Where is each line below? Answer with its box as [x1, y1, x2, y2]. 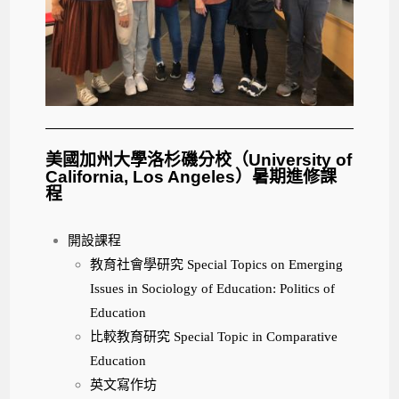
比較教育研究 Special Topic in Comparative [90, 329, 338, 344]
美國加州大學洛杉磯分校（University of [45, 150, 353, 169]
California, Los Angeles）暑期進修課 [45, 167, 338, 186]
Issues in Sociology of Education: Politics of [90, 281, 336, 296]
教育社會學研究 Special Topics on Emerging [90, 256, 344, 272]
